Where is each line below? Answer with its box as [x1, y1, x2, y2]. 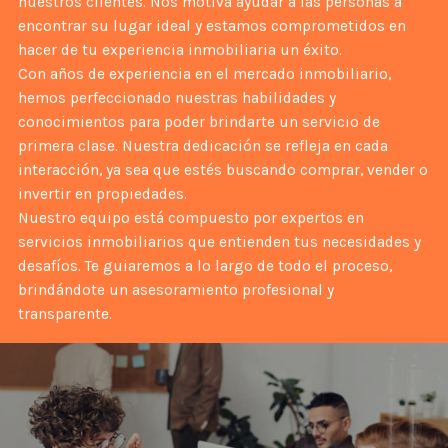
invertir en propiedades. [17, 184, 187, 203]
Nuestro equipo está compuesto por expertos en [17, 208, 364, 227]
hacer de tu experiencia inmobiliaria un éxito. [17, 40, 342, 59]
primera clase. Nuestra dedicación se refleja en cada [17, 136, 388, 155]
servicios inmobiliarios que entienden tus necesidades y [17, 232, 421, 251]
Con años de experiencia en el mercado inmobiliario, [17, 64, 391, 83]
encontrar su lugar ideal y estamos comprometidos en [17, 16, 406, 35]
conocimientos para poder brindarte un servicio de [17, 112, 380, 131]
